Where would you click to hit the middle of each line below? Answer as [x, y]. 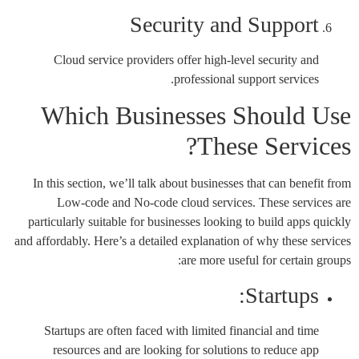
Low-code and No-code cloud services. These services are [204, 203]
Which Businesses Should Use [196, 116]
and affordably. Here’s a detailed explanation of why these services [183, 241]
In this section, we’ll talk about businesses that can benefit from [192, 184]
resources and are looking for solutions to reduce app [186, 349]
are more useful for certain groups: [266, 260]
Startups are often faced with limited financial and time [182, 330]
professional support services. [246, 79]
